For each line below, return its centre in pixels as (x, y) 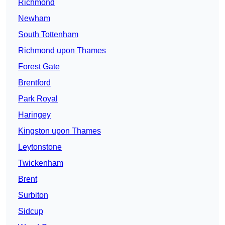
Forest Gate (39, 67)
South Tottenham (48, 35)
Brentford (34, 83)
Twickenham (41, 163)
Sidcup (31, 211)
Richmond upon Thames (62, 51)
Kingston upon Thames (60, 131)
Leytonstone (40, 147)
